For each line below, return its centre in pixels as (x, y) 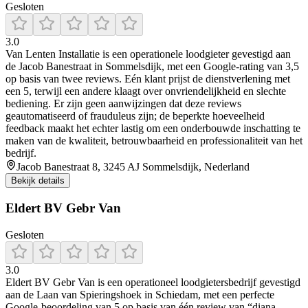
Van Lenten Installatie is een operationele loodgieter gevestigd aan (148, 54)
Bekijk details (38, 181)
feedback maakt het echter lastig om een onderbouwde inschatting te (153, 129)
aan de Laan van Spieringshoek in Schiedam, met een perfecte (140, 294)
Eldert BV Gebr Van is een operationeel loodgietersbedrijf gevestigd (153, 282)
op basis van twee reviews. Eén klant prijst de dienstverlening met (148, 79)
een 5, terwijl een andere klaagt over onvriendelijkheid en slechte (146, 91)
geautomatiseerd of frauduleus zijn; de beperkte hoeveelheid (135, 116)
